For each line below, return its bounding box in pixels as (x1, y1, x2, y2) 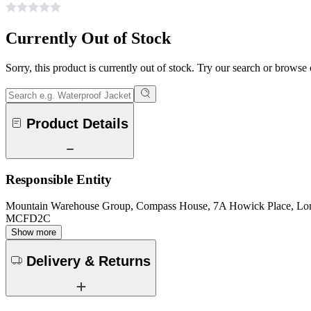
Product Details (26, 116, 128, 132)
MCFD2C (6, 212, 51, 225)
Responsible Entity (6, 171, 112, 187)
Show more (11, 227, 56, 238)
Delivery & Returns (26, 253, 151, 269)
